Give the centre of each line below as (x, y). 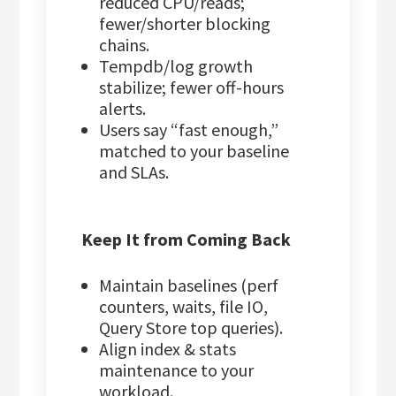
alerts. (123, 109)
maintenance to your (177, 370)
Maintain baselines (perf (189, 286)
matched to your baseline (194, 151)
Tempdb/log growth (176, 66)
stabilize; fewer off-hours (192, 88)
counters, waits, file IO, (184, 307)
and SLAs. (134, 172)
